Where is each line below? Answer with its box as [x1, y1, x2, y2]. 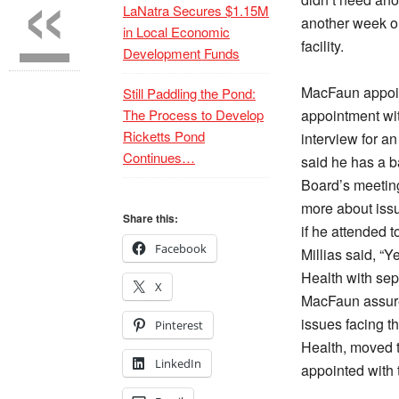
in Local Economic [123, 22, 230, 41]
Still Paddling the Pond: [123, 84, 256, 102]
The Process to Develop [123, 105, 264, 124]
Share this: [123, 210, 178, 226]
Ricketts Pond [123, 126, 205, 145]
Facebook [155, 240, 207, 256]
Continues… [123, 148, 195, 167]
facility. [301, 36, 344, 56]
